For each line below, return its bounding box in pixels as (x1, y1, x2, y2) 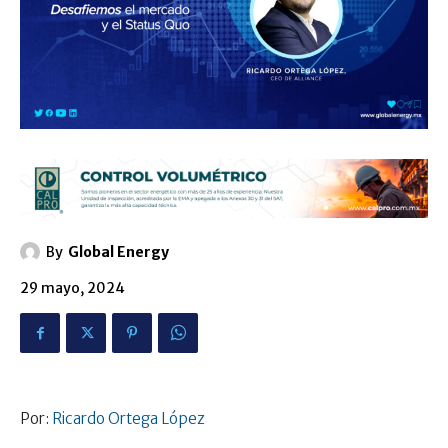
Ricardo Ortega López (52, 409, 205, 429)
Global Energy (68, 243, 169, 262)
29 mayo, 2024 (20, 279, 125, 298)
